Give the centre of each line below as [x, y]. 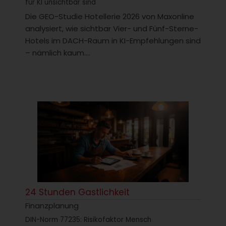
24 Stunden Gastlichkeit [77, 192]
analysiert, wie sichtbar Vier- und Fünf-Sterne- [112, 28]
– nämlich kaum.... [58, 52]
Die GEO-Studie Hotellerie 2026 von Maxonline [110, 16]
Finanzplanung [52, 206]
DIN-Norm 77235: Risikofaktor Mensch [88, 220]
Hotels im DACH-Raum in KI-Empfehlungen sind [113, 40]
